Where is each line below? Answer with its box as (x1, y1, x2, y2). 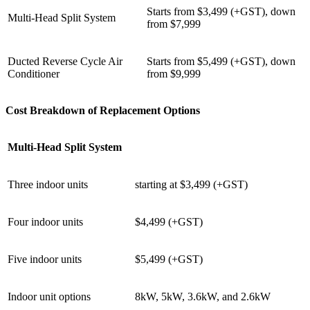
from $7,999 (147, 17, 201, 30)
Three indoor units (8, 178, 88, 190)
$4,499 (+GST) (135, 215, 203, 228)
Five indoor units (8, 253, 82, 265)
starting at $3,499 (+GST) (135, 178, 248, 190)
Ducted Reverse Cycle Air (8, 55, 122, 67)
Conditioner (8, 67, 60, 80)
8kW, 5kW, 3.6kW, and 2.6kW (135, 290, 271, 302)
